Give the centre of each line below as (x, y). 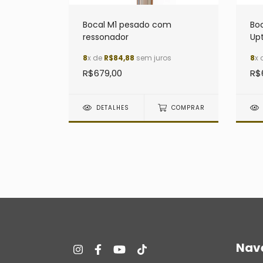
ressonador (106, 37)
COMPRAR (188, 108)
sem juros (153, 58)
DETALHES (113, 108)
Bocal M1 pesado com (127, 25)
